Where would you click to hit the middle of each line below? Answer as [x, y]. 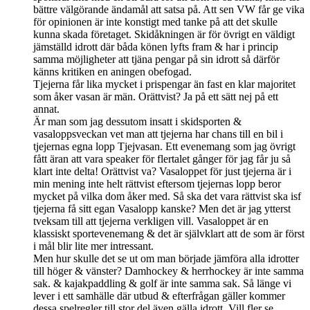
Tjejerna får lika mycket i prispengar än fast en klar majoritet [164, 84]
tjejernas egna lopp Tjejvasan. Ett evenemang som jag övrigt [164, 146]
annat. [46, 109]
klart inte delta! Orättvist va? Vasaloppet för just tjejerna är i [162, 171]
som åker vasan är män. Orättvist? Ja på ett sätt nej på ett [156, 96]
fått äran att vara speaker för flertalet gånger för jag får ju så [162, 158]
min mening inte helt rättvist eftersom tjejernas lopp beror [157, 183]
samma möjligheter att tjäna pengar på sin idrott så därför [156, 59]
